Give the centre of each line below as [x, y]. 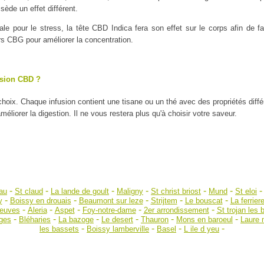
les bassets [59, 229]
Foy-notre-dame [109, 210]
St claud [29, 191]
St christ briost [176, 191]
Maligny [130, 191]
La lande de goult [80, 191]
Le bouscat [204, 201]
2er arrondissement [176, 210]
